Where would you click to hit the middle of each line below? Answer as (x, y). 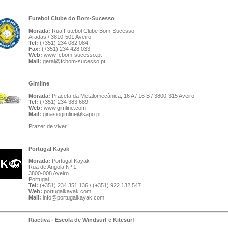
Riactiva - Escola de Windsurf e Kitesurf (81, 220)
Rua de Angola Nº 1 (52, 167)
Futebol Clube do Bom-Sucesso (72, 18)
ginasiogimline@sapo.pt (72, 114)
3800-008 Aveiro (49, 173)
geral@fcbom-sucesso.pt (74, 61)
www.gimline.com (65, 108)
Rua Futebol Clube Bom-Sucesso (92, 31)
